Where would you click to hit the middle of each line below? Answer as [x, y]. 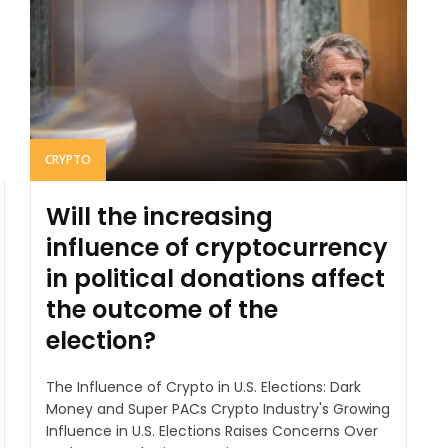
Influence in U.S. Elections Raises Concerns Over [211, 430]
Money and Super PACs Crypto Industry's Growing [217, 408]
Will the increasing [159, 216]
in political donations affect [215, 278]
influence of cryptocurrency [216, 247]
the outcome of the [161, 309]
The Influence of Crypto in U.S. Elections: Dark [203, 386]
